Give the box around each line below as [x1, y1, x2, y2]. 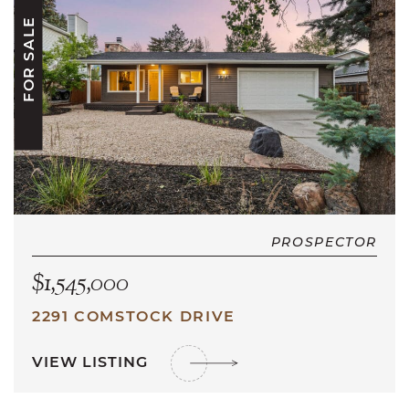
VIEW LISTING [32, 352, 152, 372]
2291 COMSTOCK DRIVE [32, 307, 236, 326]
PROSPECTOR [270, 235, 377, 250]
